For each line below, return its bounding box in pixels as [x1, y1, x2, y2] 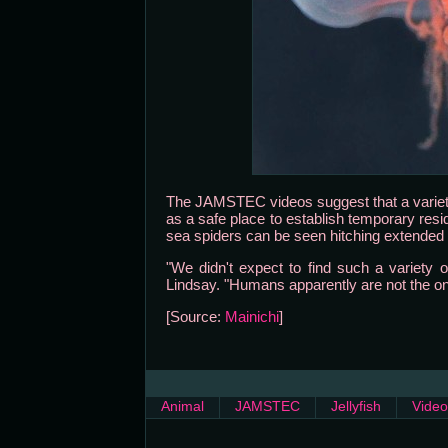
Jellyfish [330, 399, 381, 414]
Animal [160, 399, 204, 414]
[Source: [165, 308, 225, 325]
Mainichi [224, 308, 279, 325]
